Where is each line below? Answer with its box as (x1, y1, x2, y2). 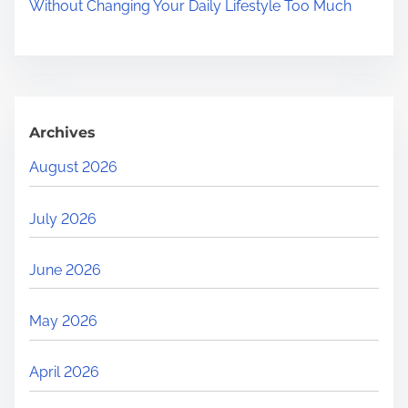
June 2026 (29, 260, 101, 279)
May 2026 (29, 312, 97, 330)
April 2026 (29, 363, 99, 382)
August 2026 (29, 158, 117, 177)
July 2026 (29, 209, 97, 228)
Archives (29, 124, 96, 142)
